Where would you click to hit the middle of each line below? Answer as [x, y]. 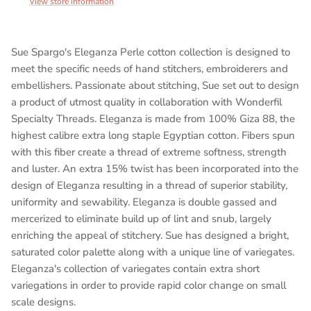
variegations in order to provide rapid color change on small [149, 285]
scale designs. [43, 302]
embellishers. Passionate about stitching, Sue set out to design [155, 85]
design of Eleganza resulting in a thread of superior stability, [149, 185]
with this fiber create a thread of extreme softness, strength [149, 152]
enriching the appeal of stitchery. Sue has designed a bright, [150, 235]
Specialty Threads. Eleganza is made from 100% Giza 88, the [153, 118]
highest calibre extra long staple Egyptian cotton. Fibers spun [153, 135]
